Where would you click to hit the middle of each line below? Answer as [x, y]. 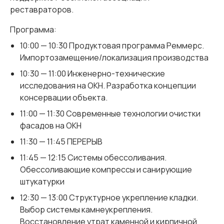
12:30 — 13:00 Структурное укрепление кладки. [109, 198]
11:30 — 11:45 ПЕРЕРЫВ [61, 142]
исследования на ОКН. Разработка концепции [108, 86]
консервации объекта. [64, 98]
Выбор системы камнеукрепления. [86, 210]
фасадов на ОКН [51, 126]
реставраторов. [42, 10]
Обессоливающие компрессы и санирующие [106, 170]
